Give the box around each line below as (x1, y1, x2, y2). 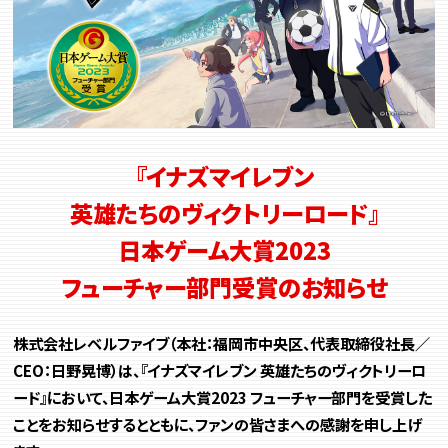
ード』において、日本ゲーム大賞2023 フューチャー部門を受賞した (13, 385, 433, 408)
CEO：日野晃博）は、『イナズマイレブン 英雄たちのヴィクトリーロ (13, 358, 427, 381)
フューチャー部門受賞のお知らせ (61, 270, 387, 305)
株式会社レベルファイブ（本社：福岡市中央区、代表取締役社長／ (13, 331, 431, 354)
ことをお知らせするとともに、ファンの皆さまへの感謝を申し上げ (13, 412, 423, 435)
